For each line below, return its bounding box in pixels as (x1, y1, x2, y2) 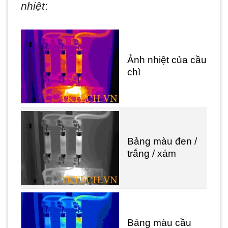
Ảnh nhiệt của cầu (127, 54, 207, 66)
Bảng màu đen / (127, 136, 197, 147)
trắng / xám (127, 148, 177, 159)
